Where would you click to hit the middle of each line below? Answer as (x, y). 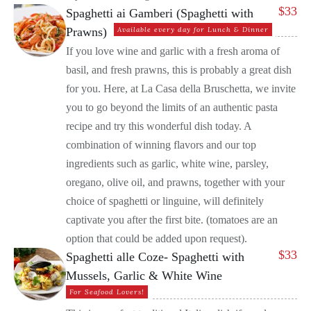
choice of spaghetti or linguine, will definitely (165, 201)
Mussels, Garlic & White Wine (144, 276)
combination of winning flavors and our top (161, 145)
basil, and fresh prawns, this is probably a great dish (179, 70)
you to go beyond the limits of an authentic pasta (172, 108)
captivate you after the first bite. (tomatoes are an (172, 220)
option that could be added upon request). (157, 239)
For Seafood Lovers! (107, 292)
